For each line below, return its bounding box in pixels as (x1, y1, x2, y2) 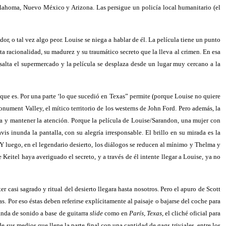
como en (102, 209, 129, 217)
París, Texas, (129, 209, 163, 217)
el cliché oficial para (163, 209, 221, 217)
